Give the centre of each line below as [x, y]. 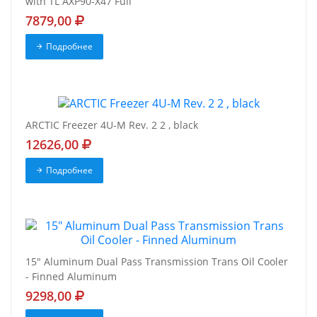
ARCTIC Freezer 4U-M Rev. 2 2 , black [112, 125]
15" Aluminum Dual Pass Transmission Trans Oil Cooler [157, 261]
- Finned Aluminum [71, 276]
